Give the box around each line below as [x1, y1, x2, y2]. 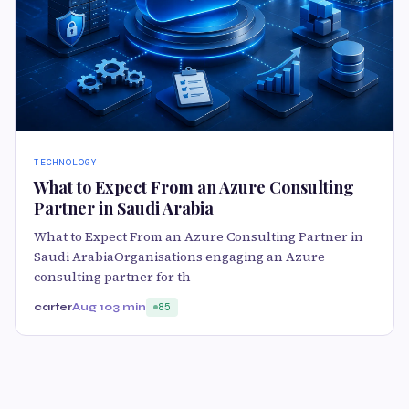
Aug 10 [72, 300, 112, 314]
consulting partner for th [34, 267, 191, 287]
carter [34, 300, 72, 314]
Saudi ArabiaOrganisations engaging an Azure [34, 247, 325, 267]
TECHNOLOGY [34, 156, 98, 169]
